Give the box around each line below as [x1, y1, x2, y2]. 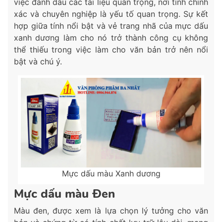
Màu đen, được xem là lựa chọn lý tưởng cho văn [14, 206, 208, 216]
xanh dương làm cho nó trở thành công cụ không [14, 33, 208, 43]
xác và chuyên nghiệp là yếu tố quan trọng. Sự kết [14, 9, 208, 19]
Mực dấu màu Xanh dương [61, 168, 161, 179]
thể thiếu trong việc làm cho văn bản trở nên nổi [14, 45, 208, 55]
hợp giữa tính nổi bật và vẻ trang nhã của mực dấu [14, 21, 208, 31]
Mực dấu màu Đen [14, 186, 115, 202]
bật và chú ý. [14, 56, 62, 67]
